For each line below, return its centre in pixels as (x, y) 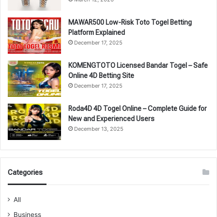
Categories (25, 172)
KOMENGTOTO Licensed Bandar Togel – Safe (138, 65)
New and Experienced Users (111, 118)
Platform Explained (97, 32)
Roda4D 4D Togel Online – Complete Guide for (138, 108)
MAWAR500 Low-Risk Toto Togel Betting (130, 22)
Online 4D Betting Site (101, 75)
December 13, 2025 (99, 129)
